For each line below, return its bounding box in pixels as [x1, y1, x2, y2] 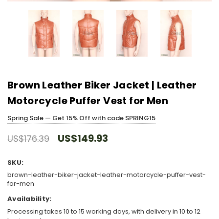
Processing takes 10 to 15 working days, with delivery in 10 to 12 [7, 206, 200, 216]
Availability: [7, 194, 52, 204]
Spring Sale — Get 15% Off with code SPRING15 [7, 113, 155, 123]
